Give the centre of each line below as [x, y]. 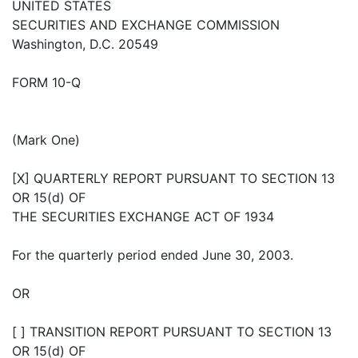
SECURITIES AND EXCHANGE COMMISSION [146, 25]
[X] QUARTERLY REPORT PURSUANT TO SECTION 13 [173, 179]
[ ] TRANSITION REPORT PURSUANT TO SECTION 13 [172, 332]
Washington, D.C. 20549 [85, 44]
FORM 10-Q [46, 83]
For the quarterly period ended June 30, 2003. [153, 255]
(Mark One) [46, 140]
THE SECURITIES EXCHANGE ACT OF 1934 [143, 217]
